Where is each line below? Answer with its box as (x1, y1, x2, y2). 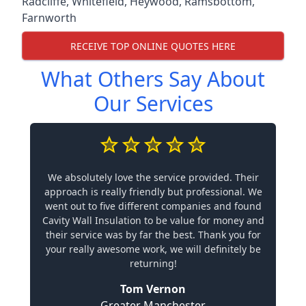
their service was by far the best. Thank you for (45, 228, 261, 241)
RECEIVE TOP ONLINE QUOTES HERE (70, 39, 236, 53)
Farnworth (22, 10, 76, 25)
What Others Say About (41, 65, 265, 93)
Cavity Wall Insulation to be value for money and (42, 214, 264, 227)
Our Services (93, 89, 213, 117)
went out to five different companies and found (44, 199, 262, 212)
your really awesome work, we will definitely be (45, 242, 261, 255)
